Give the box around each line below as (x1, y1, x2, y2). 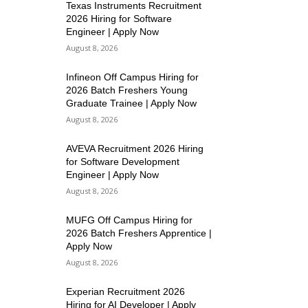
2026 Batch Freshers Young (66, 85, 188, 96)
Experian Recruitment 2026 (66, 286, 186, 298)
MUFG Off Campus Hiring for (66, 214, 193, 226)
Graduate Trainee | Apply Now (66, 98, 197, 109)
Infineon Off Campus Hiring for (66, 71, 199, 83)
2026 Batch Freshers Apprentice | (66, 228, 212, 239)
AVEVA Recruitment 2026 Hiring (66, 143, 204, 155)
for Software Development (66, 156, 180, 168)
